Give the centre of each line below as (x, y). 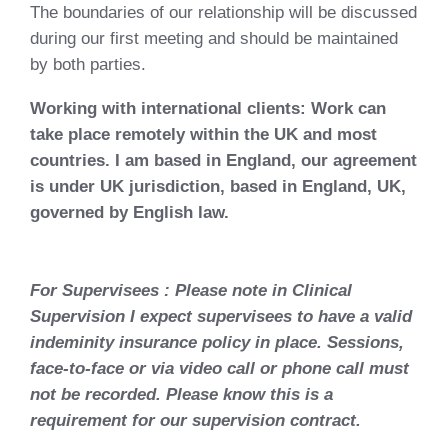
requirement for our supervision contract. (195, 420)
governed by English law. (132, 212)
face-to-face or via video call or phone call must (219, 368)
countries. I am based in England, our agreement (223, 160)
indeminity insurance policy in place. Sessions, (217, 342)
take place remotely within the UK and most (203, 134)
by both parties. (88, 64)
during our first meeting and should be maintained (214, 38)
